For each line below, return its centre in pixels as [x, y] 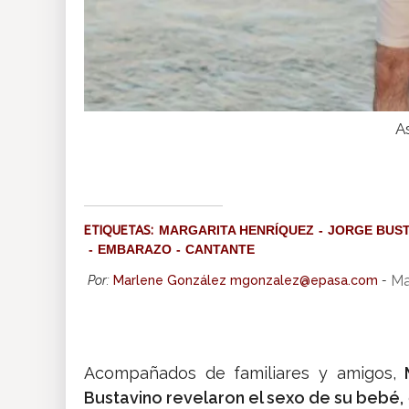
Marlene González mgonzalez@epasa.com [246, 281]
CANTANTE [220, 250]
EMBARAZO [135, 250]
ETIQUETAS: [121, 231]
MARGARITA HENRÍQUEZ [236, 231]
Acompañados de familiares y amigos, [245, 373]
